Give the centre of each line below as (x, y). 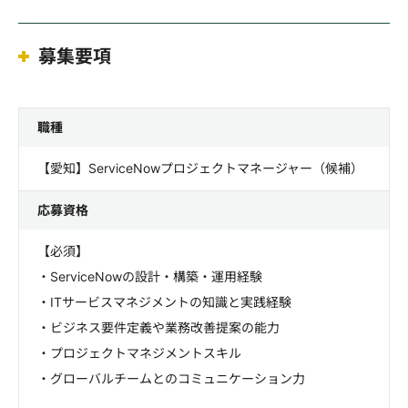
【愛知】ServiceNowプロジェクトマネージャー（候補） (200, 168)
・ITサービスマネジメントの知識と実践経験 (164, 302)
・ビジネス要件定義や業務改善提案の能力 (158, 327)
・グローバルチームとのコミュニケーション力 (171, 378)
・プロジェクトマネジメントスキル (139, 353)
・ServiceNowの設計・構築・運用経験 (150, 276)
